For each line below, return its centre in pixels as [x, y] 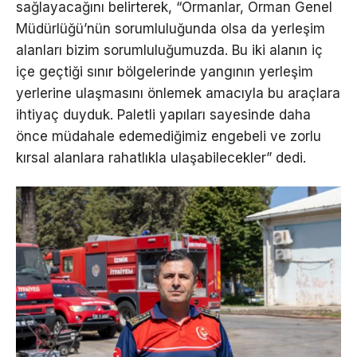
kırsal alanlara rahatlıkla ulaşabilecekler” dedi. [161, 157]
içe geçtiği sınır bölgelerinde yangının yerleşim [165, 71]
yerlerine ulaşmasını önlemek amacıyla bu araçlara [178, 93]
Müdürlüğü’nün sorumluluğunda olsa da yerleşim [171, 28]
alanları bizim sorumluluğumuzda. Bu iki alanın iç [169, 50]
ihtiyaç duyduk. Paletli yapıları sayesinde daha [163, 114]
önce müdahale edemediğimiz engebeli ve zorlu [169, 136]
